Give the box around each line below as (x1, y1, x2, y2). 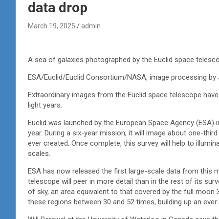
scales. (28, 149, 50, 158)
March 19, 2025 (28, 22, 75, 30)
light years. (28, 100, 62, 109)
